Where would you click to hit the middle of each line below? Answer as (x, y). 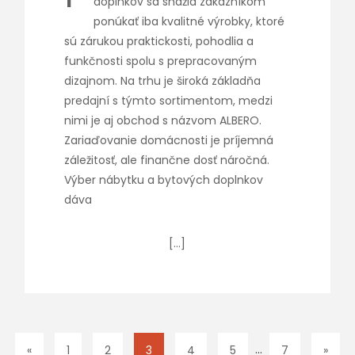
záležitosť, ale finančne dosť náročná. (166, 160)
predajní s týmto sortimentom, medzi (168, 101)
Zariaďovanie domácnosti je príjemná (168, 140)
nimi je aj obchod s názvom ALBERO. (162, 120)
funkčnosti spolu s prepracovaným (160, 61)
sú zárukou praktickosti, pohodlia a (158, 41)
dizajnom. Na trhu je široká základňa (162, 81)
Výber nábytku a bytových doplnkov (163, 180)
